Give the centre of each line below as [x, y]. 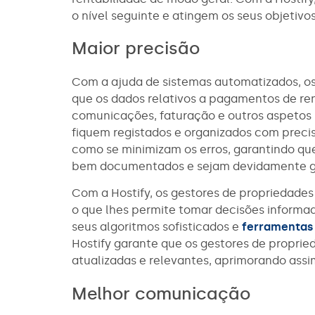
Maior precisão [136, 48]
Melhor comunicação [161, 293]
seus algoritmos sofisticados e [157, 227]
